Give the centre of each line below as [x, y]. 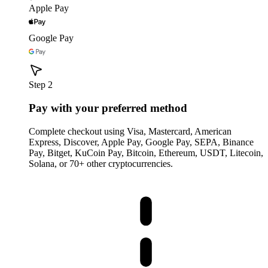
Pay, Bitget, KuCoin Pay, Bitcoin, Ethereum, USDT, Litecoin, [146, 153]
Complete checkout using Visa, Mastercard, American [130, 131]
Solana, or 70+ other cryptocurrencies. [101, 163]
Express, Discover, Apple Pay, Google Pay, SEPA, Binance [141, 142]
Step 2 [41, 85]
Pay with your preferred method [108, 108]
